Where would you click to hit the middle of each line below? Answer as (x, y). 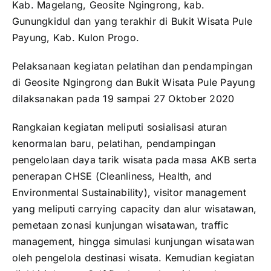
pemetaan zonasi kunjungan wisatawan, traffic (121, 225)
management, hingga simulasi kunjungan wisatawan (133, 242)
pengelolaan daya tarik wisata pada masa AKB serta (134, 160)
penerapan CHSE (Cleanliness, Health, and (112, 176)
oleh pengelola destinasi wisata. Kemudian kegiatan (133, 258)
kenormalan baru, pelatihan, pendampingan (114, 144)
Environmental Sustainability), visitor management (129, 193)
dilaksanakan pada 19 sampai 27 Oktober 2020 (123, 99)
